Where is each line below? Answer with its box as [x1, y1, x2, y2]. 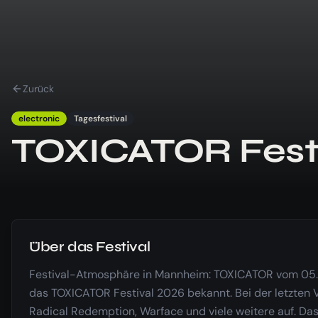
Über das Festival [29, 237, 150, 256]
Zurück [23, 82, 54, 95]
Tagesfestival [74, 112, 127, 124]
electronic [18, 112, 60, 124]
